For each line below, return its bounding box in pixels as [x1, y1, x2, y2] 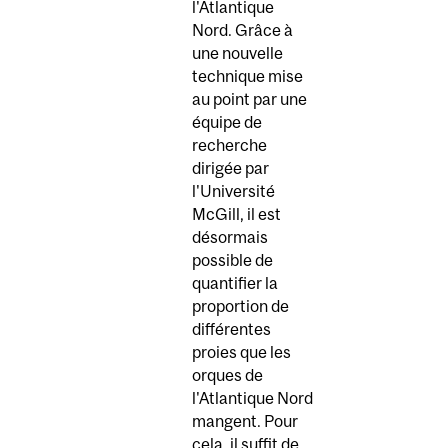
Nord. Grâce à [192, 21, 293, 40]
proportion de [192, 297, 289, 316]
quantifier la [192, 274, 278, 293]
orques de [192, 366, 263, 385]
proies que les [192, 343, 291, 362]
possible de [192, 251, 273, 270]
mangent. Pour [192, 412, 298, 431]
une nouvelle [192, 44, 283, 63]
